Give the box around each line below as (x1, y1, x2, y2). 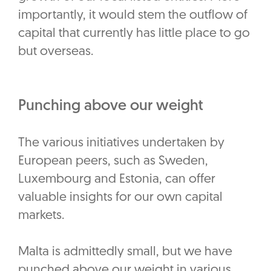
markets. (18, 209, 68, 223)
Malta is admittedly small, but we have (18, 246, 232, 259)
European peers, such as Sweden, (18, 155, 208, 168)
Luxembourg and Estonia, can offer (18, 173, 215, 186)
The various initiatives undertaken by (18, 137, 224, 150)
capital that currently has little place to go (18, 27, 250, 41)
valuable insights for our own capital (18, 191, 223, 204)
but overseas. (18, 45, 94, 59)
